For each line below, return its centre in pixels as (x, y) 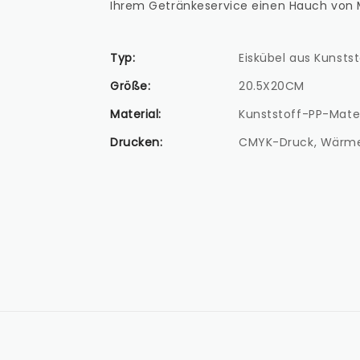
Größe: (131, 86)
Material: (136, 114)
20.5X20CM (272, 86)
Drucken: (137, 142)
